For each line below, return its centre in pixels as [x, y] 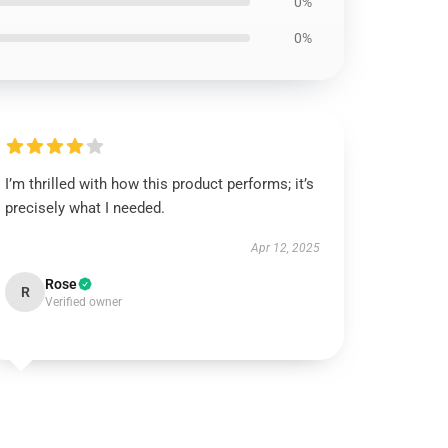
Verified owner [84, 302]
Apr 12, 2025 [285, 248]
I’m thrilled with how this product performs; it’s [160, 184]
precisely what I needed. [85, 208]
